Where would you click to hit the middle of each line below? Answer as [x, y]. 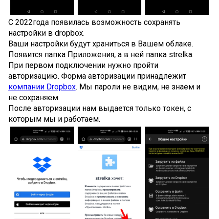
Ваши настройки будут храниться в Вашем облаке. [100, 44]
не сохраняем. [34, 98]
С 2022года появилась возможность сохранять [94, 22]
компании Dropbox [42, 87]
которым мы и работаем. [54, 119]
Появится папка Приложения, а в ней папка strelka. [101, 55]
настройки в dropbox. [46, 33]
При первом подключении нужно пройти [83, 66]
